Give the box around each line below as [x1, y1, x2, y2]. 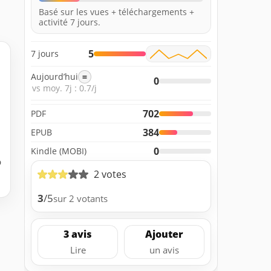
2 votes [94, 167, 126, 181]
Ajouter [145, 227, 183, 241]
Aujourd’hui [31, 71, 78, 83]
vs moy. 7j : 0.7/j [32, 82, 97, 94]
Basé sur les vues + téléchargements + [39, 5, 194, 18]
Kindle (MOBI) [31, 145, 87, 157]
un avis [149, 244, 179, 256]
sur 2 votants [53, 192, 108, 205]
